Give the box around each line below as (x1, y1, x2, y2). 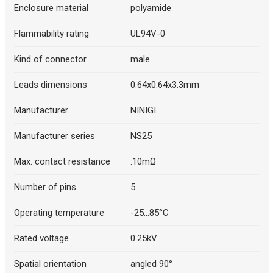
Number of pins (13, 182, 76, 193)
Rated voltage (13, 233, 69, 244)
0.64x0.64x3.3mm (130, 79, 199, 91)
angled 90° (130, 258, 172, 270)
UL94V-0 (130, 28, 165, 40)
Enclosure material (13, 2, 88, 14)
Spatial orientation (13, 258, 87, 270)
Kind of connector (13, 54, 87, 65)
